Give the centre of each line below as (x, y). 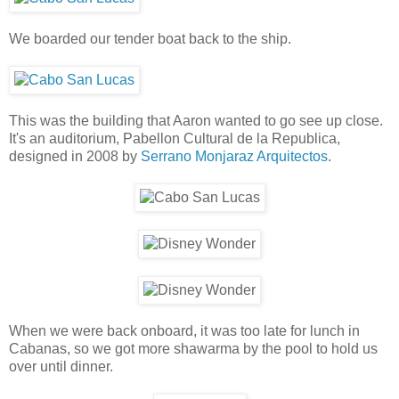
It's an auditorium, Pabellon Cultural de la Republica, (175, 138)
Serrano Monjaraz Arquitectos (234, 156)
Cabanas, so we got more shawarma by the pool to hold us (193, 348)
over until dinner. (61, 366)
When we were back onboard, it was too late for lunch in (184, 330)
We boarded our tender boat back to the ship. (150, 38)
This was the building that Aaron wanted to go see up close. (198, 120)
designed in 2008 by (75, 156)
